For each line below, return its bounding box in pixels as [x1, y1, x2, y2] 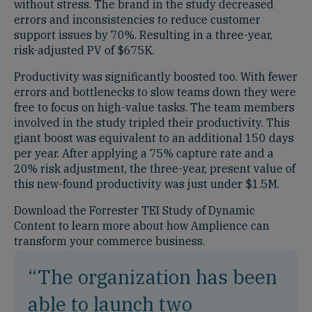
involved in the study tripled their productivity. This [14, 116, 290, 130]
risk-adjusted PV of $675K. [14, 43, 155, 57]
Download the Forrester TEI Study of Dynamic [14, 203, 255, 217]
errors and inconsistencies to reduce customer [14, 13, 260, 26]
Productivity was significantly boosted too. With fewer [14, 70, 297, 84]
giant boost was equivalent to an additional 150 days [14, 131, 294, 145]
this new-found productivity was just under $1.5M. [14, 177, 279, 191]
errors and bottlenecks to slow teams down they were [14, 85, 296, 99]
